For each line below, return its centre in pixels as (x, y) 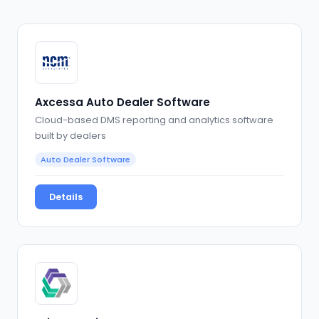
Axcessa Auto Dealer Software (122, 102)
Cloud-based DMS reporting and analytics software (154, 120)
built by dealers (70, 136)
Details (66, 197)
